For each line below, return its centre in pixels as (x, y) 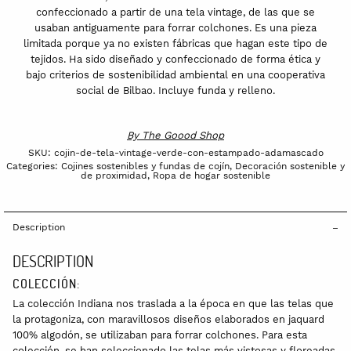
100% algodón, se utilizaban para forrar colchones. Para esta (160, 335)
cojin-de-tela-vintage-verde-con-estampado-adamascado (188, 152)
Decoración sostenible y (290, 166)
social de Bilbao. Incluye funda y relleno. (175, 90)
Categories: (34, 166)
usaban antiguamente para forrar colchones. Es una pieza (175, 27)
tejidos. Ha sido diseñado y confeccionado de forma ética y (175, 59)
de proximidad (114, 175)
